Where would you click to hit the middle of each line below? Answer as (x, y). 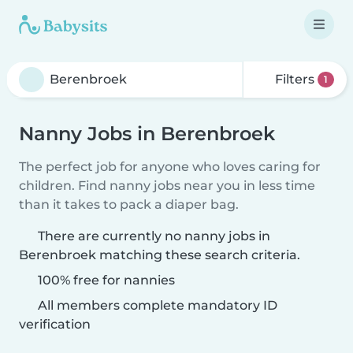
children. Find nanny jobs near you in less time (167, 186)
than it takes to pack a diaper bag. (129, 204)
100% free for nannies (105, 280)
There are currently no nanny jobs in (154, 236)
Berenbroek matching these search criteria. (160, 255)
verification (55, 324)
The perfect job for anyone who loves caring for (170, 167)
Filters (295, 79)
